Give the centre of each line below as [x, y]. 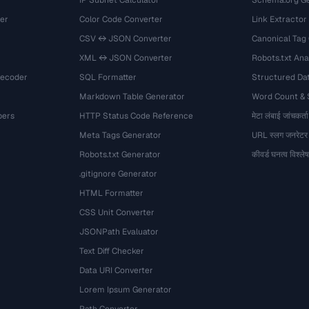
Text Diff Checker [112, 251]
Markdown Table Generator [132, 97]
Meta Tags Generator [121, 135]
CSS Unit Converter [117, 212]
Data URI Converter [117, 270]
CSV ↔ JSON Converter [126, 39]
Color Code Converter [121, 19]
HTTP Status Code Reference [137, 116]
